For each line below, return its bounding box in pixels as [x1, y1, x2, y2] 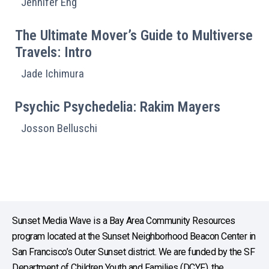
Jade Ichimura [21, 66, 84, 80]
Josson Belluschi [21, 121, 97, 135]
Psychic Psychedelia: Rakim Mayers [15, 98, 220, 115]
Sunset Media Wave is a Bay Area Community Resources [12, 214, 235, 226]
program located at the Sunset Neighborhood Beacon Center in [12, 230, 256, 242]
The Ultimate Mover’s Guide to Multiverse [15, 26, 253, 44]
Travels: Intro [15, 43, 92, 61]
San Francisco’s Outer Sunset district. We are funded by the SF [12, 246, 255, 258]
